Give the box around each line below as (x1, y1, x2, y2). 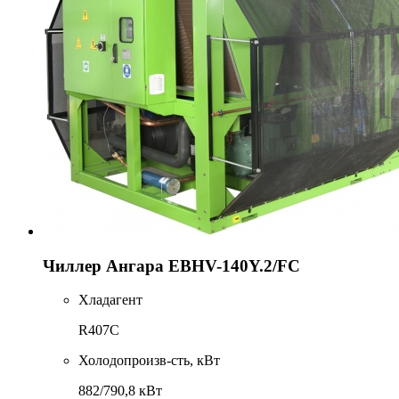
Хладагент (78, 292, 142, 308)
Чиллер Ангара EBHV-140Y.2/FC (43, 256, 300, 275)
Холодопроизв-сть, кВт (78, 353, 220, 369)
